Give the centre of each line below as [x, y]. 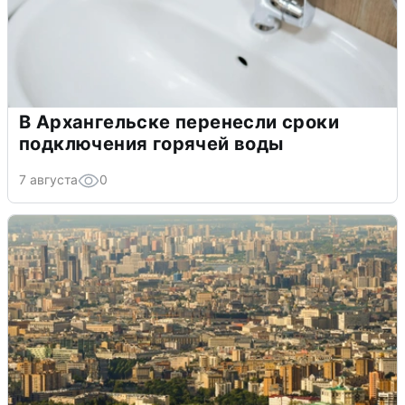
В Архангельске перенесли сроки [179, 122]
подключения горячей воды [151, 143]
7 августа [48, 179]
